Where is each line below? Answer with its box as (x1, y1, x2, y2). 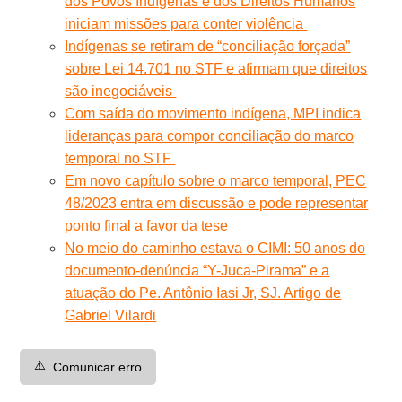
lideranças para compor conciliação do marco (65, 127, 354, 144)
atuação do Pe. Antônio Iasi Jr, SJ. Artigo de (65, 284, 342, 301)
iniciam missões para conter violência (65, 15, 308, 31)
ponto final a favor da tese (65, 217, 232, 233)
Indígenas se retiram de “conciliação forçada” (65, 38, 351, 54)
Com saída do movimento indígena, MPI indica (65, 105, 362, 121)
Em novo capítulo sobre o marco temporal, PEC (65, 172, 367, 188)
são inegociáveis (65, 83, 177, 99)
